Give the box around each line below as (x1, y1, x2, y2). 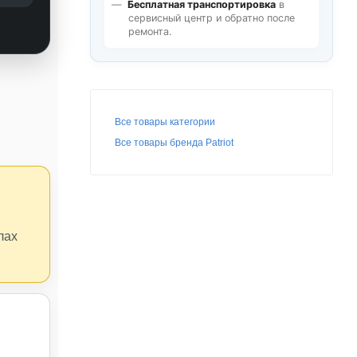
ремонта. (128, 25, 171, 37)
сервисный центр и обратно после (128, 12, 295, 24)
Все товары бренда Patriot (115, 137, 233, 148)
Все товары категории (115, 116, 215, 127)
